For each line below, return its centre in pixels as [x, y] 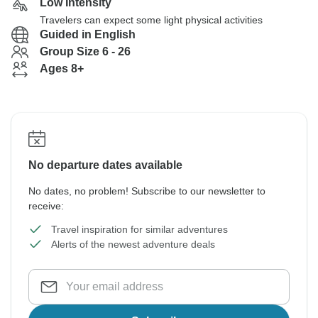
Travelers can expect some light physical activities [151, 20]
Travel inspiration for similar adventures [139, 229]
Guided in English [88, 34]
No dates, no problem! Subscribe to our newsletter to [147, 191]
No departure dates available [105, 165]
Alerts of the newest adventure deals [133, 244]
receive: [46, 206]
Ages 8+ [62, 68]
